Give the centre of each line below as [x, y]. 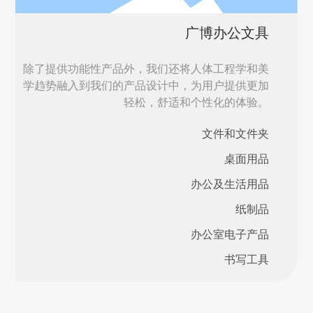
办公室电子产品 [230, 234]
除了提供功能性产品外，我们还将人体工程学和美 [146, 69]
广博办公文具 [227, 33]
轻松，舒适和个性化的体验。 [197, 103]
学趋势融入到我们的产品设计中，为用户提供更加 [146, 86]
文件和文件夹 [236, 133]
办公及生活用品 [230, 184]
